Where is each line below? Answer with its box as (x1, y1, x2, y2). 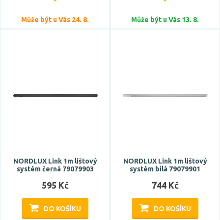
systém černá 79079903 (16, 165, 94, 173)
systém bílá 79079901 (130, 165, 200, 173)
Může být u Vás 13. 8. (131, 16, 199, 24)
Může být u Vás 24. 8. (21, 16, 89, 24)
